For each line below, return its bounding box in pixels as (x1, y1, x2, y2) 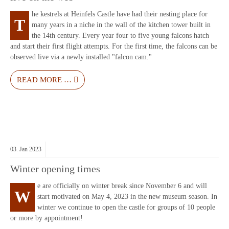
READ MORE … (17, 75, 72, 84)
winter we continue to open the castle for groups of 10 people (37, 203, 215, 211)
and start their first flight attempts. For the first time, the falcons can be (10, 42, 217, 50)
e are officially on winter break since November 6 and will (37, 181, 207, 190)
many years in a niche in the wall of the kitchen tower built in (32, 20, 211, 29)
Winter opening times (10, 163, 100, 174)
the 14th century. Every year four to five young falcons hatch (32, 31, 209, 39)
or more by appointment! (10, 214, 83, 222)
